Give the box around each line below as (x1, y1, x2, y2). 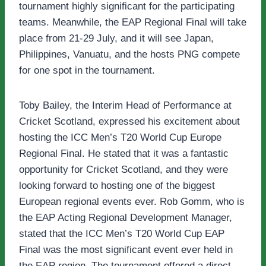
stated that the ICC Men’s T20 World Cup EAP (19, 228, 224, 240)
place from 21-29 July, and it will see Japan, (19, 33, 214, 45)
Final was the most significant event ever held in (19, 244, 233, 256)
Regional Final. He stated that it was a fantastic (19, 148, 229, 160)
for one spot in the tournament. (19, 65, 155, 77)
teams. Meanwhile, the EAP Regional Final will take (19, 17, 246, 28)
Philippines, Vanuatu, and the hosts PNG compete (19, 49, 240, 61)
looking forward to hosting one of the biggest (19, 180, 215, 192)
